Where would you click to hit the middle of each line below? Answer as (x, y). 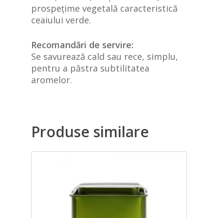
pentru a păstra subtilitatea (90, 68)
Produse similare (90, 131)
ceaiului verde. (61, 20)
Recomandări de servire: (82, 45)
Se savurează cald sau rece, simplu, (105, 56)
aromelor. (52, 80)
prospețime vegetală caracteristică (104, 8)
